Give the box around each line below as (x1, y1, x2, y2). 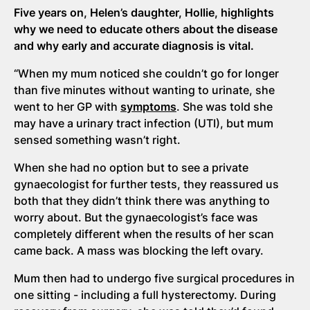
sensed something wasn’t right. (14, 133, 181, 147)
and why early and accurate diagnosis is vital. (14, 39, 254, 53)
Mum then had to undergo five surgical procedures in (14, 271, 295, 285)
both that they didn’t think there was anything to (14, 194, 270, 208)
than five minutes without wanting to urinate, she (14, 83, 275, 97)
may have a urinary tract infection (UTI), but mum (14, 116, 273, 130)
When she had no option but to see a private (14, 161, 248, 174)
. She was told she (176, 100, 273, 113)
